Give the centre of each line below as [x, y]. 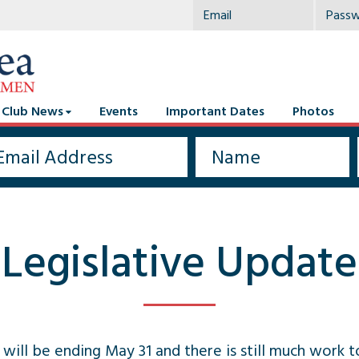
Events [119, 111]
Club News [32, 111]
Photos [313, 111]
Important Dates [215, 111]
